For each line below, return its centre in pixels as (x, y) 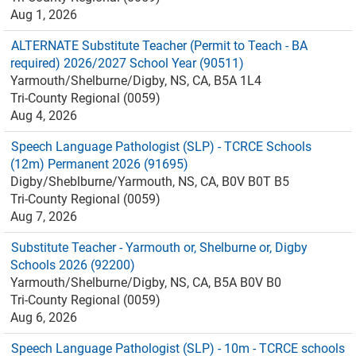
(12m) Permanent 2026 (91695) (99, 164)
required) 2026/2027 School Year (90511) (127, 63)
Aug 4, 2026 (44, 116)
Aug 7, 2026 (44, 217)
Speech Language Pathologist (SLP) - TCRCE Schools (161, 147)
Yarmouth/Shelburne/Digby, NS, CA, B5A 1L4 (136, 81)
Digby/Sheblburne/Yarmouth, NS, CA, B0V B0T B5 (150, 182)
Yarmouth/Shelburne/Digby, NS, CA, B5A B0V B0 (146, 282)
